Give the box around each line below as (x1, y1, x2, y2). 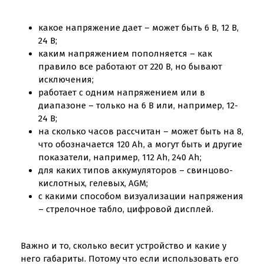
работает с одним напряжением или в (38, 87, 205, 98)
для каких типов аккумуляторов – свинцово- (38, 165, 233, 176)
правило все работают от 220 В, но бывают (38, 61, 222, 72)
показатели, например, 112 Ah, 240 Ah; (38, 152, 202, 163)
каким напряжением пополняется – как (38, 48, 212, 59)
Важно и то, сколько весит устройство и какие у (21, 240, 226, 251)
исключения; (38, 74, 94, 85)
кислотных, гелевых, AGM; (38, 178, 148, 189)
